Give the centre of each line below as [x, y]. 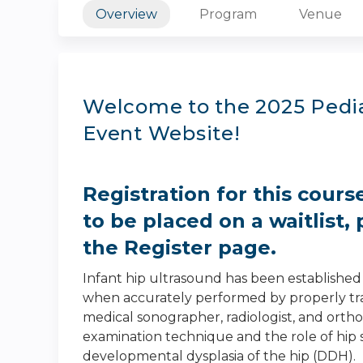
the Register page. [179, 248]
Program [228, 14]
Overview [126, 14]
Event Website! [162, 133]
